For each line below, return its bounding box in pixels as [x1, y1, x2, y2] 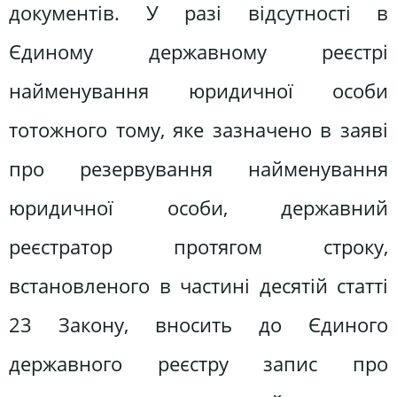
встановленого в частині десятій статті [9, 271, 388, 300]
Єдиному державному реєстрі [9, 37, 388, 66]
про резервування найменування [9, 154, 388, 183]
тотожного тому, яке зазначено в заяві [9, 115, 388, 144]
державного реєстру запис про [9, 349, 388, 378]
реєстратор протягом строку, [9, 232, 388, 261]
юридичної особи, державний [9, 193, 388, 222]
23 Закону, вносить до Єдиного [9, 310, 388, 339]
